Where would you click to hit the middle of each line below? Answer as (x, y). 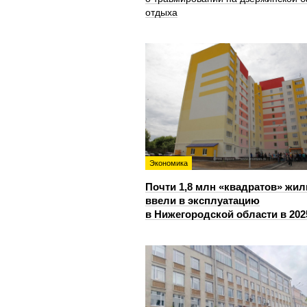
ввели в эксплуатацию (202, 200)
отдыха (161, 12)
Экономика (169, 163)
